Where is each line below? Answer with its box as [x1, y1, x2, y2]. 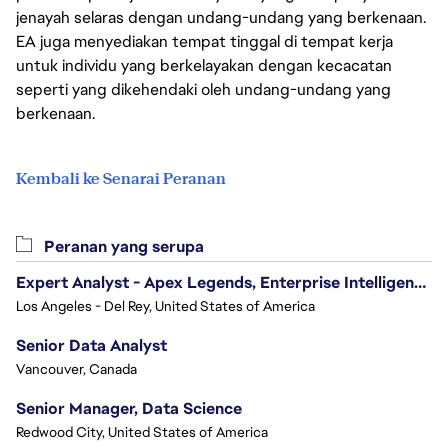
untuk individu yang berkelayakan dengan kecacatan [16, 55, 392, 76]
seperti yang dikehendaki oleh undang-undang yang [16, 79, 391, 100]
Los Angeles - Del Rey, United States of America [16, 297, 315, 315]
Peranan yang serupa [40, 236, 204, 257]
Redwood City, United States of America [16, 423, 268, 441]
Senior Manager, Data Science [16, 398, 242, 419]
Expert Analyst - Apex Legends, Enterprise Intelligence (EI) [414, 272, 426, 293]
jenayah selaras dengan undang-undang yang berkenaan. [16, 7, 426, 28]
